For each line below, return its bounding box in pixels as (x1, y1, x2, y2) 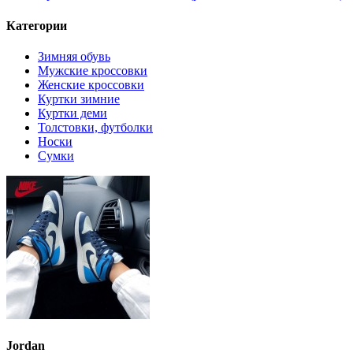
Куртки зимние (38, 92, 120, 106)
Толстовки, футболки (38, 121, 153, 134)
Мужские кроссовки (38, 64, 147, 77)
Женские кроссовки (38, 78, 144, 91)
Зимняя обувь (38, 50, 110, 63)
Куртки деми (38, 106, 107, 120)
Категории (6, 18, 67, 32)
